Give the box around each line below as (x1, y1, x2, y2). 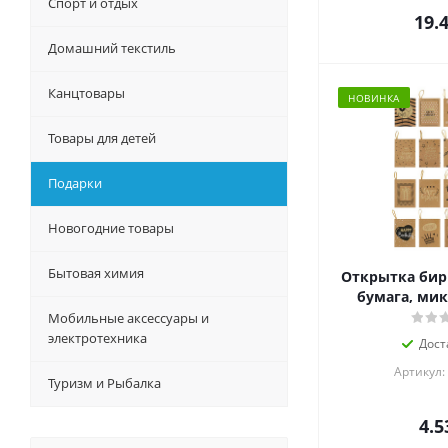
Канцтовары (48, 84, 125, 103)
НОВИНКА (348, 91, 400, 106)
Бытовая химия (48, 264, 144, 283)
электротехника (48, 329, 147, 348)
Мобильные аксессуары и (48, 309, 209, 328)
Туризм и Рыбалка (48, 374, 161, 393)
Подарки (48, 174, 102, 193)
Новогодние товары (48, 219, 174, 238)
